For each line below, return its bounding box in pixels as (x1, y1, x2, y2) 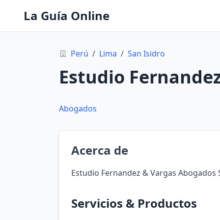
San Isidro (128, 48, 165, 59)
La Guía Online (24, 7, 110, 24)
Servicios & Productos (71, 195, 197, 211)
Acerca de (71, 142, 128, 158)
